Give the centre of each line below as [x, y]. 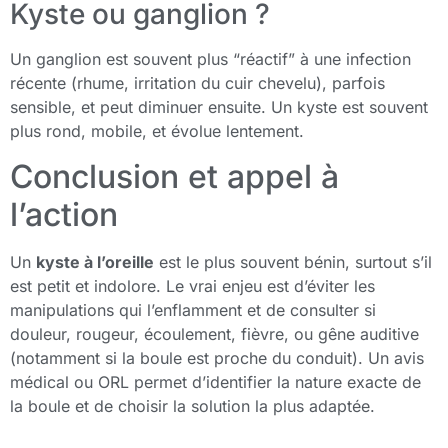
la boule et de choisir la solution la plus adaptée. [192, 405]
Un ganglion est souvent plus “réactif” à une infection [210, 59]
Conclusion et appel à [174, 176]
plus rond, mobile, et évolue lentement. [157, 131]
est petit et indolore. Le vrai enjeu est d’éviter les [192, 285]
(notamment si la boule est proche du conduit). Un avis [217, 357]
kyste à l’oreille [95, 261]
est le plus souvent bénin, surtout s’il [293, 261]
